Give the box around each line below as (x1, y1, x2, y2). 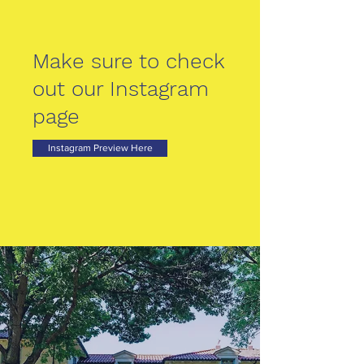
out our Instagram (32, 76, 209, 101)
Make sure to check (32, 49, 225, 73)
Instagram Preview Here (47, 142, 153, 154)
